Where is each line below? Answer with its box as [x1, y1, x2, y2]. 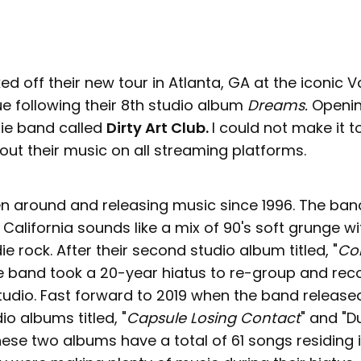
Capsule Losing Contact [127, 308, 301, 328]
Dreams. [243, 95, 312, 115]
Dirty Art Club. [106, 118, 212, 138]
